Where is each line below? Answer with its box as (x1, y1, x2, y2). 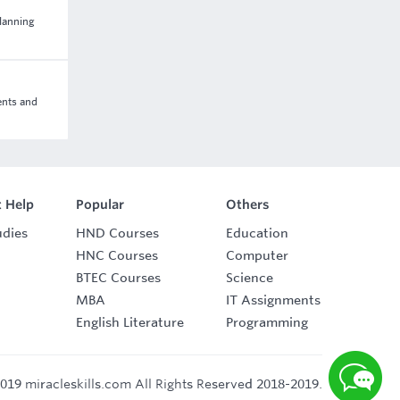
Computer (226, 248, 288, 262)
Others (226, 197, 270, 212)
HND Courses (76, 226, 159, 240)
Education (226, 226, 288, 240)
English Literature (76, 315, 184, 329)
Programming (226, 315, 308, 329)
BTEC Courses (76, 271, 161, 285)
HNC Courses (76, 248, 158, 262)
